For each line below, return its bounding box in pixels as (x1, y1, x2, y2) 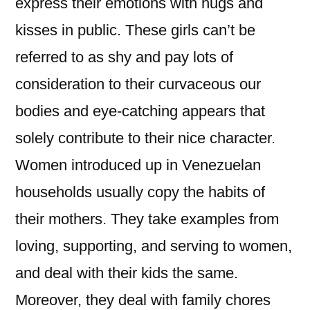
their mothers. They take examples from (15, 210, 279, 228)
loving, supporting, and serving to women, (15, 237, 292, 255)
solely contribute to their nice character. (15, 129, 275, 147)
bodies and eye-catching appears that (15, 102, 265, 120)
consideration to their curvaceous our (15, 75, 261, 93)
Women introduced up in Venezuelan (15, 156, 261, 174)
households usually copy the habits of (15, 183, 265, 201)
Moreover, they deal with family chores (15, 291, 271, 309)
